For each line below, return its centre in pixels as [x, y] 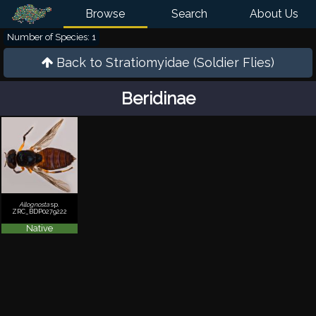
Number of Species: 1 [51, 37]
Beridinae [158, 98]
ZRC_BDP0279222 [39, 212]
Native [39, 228]
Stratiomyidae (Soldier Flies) [190, 62]
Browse [105, 14]
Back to [81, 62]
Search [190, 14]
